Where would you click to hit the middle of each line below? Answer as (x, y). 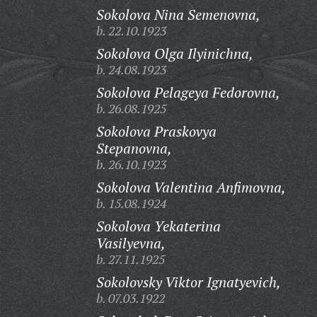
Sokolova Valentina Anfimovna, (191, 187)
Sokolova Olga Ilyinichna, (174, 53)
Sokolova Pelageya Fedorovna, (188, 92)
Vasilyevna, (131, 243)
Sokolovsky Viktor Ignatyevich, (188, 282)
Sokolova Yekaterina (158, 226)
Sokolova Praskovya (156, 131)
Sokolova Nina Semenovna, (178, 15)
